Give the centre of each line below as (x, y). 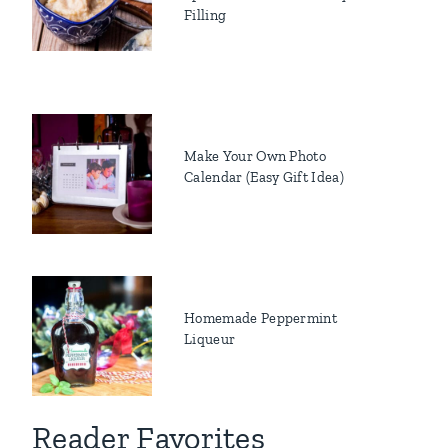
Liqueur (210, 338)
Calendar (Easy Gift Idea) (264, 176)
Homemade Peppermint (261, 317)
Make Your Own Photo (255, 155)
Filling (205, 14)
